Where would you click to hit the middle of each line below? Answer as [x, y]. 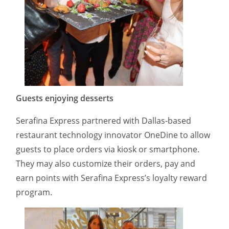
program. [34, 192]
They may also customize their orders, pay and [106, 164]
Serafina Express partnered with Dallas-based [104, 121]
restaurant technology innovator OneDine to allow [113, 135]
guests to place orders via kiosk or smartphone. [108, 150]
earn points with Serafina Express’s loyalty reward [111, 178]
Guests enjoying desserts [65, 98]
